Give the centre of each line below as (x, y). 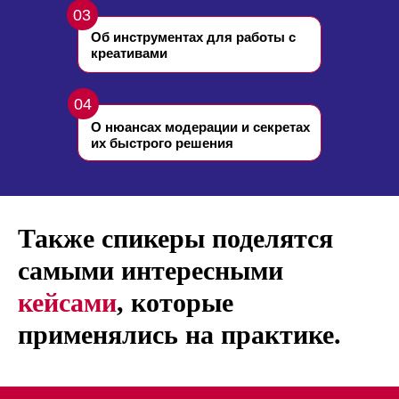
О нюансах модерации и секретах (200, 127)
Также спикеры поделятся (175, 238)
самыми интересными (151, 270)
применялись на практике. (179, 334)
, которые (175, 302)
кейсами (67, 302)
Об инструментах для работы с (193, 37)
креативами (129, 53)
